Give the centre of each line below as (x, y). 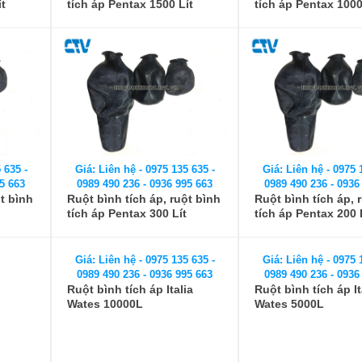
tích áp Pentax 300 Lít (127, 213)
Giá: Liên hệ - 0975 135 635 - (145, 169)
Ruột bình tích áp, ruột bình (144, 199)
